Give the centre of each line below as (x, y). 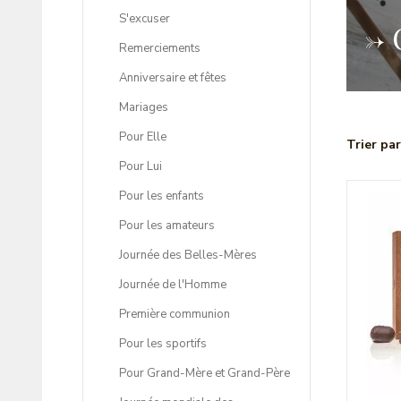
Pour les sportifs (163, 344)
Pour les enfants (162, 196)
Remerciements (160, 49)
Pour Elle (143, 137)
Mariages (144, 108)
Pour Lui (141, 167)
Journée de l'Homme (173, 285)
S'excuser (145, 19)
